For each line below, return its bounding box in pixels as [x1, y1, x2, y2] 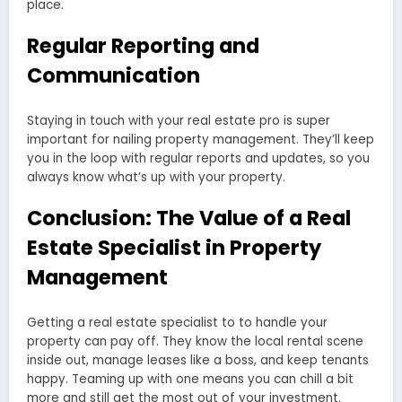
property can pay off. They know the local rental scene [27, 332, 363, 350]
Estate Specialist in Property [27, 233, 321, 263]
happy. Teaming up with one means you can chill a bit [27, 370, 354, 388]
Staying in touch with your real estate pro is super [27, 111, 330, 129]
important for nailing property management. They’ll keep [27, 130, 374, 148]
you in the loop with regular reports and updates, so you [27, 149, 370, 167]
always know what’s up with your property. [27, 168, 285, 186]
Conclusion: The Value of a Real [27, 204, 351, 233]
